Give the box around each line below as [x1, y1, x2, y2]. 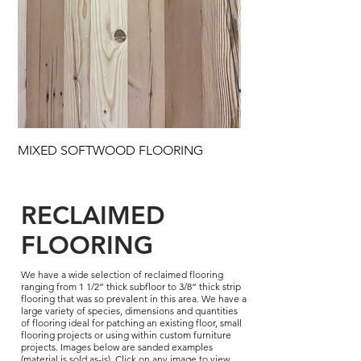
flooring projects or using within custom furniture [21, 328, 231, 341]
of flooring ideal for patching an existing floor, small [21, 316, 242, 329]
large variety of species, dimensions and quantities [21, 304, 238, 317]
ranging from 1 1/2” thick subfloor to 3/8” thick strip [21, 280, 241, 293]
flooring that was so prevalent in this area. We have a [21, 292, 247, 305]
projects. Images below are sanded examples [21, 340, 213, 353]
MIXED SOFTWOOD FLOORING [18, 142, 203, 158]
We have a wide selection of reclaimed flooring [21, 268, 223, 280]
